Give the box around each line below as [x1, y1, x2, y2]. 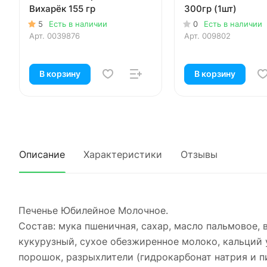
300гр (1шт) [184, 3, 237, 15]
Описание [19, 148, 65, 161]
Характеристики [83, 148, 162, 161]
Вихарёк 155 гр [29, 3, 95, 15]
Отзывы [181, 148, 218, 161]
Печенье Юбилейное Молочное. [18, 204, 168, 217]
